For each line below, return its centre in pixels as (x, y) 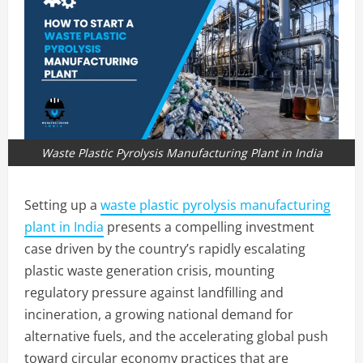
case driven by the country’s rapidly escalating (165, 248)
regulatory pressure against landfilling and (154, 292)
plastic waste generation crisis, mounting (149, 270)
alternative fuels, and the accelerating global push (176, 336)
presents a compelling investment (209, 226)
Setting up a (62, 205)
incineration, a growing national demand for (159, 314)
